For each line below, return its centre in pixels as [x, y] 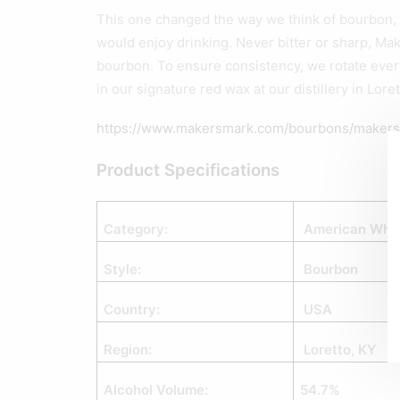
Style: [123, 269]
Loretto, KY [339, 350]
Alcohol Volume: [156, 390]
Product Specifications [188, 170]
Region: [128, 350]
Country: [132, 309]
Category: [136, 229]
